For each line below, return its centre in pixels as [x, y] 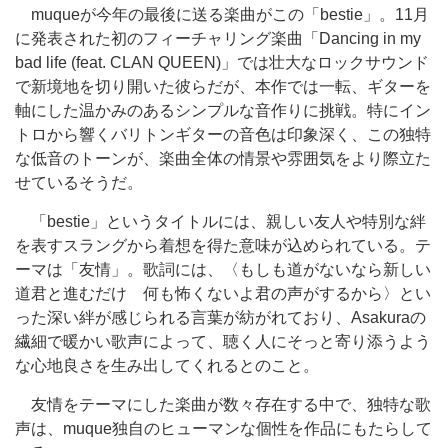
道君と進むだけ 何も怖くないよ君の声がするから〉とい [223, 293]
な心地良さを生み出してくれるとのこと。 [167, 365]
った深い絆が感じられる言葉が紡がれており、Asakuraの [220, 317]
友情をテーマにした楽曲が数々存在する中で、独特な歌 [223, 404]
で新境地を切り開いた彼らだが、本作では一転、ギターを [223, 86]
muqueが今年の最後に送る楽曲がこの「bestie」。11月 [222, 14]
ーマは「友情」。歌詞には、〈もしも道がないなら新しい [223, 269]
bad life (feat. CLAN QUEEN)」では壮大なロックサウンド [222, 62]
